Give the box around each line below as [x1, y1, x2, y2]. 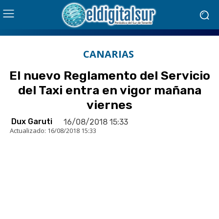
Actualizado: [10, 126, 46, 135]
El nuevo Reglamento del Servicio [9, 68, 210, 83]
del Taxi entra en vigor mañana [18, 83, 201, 97]
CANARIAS [83, 47, 134, 61]
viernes [87, 98, 132, 112]
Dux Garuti [11, 117, 52, 127]
